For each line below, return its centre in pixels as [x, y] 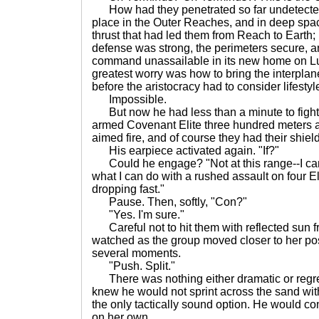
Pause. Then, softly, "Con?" [169, 202]
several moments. [136, 253]
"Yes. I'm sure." [138, 215]
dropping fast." [128, 189]
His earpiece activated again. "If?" [185, 151]
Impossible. [129, 99]
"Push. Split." [134, 266]
